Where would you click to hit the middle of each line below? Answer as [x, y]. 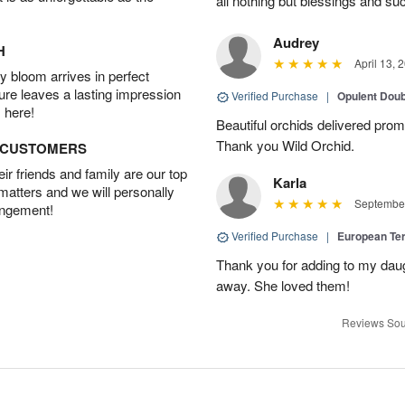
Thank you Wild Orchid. [285, 145]
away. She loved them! [283, 285]
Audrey [296, 42]
